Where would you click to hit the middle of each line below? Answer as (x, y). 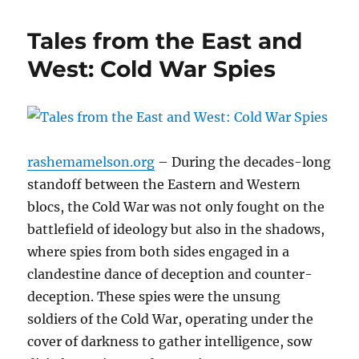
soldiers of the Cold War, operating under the (171, 319)
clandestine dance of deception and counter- (170, 274)
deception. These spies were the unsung (154, 297)
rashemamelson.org (91, 162)
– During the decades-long (243, 162)
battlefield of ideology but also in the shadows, (176, 230)
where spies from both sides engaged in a (159, 252)
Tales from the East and (165, 41)
